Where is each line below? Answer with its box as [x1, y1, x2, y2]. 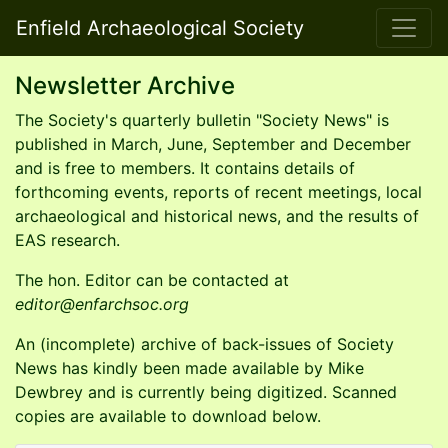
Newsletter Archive [15, 71, 235, 100]
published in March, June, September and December [15, 134, 411, 154]
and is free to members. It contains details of [15, 158, 355, 178]
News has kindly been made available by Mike [15, 358, 364, 378]
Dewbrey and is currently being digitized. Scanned [15, 382, 397, 402]
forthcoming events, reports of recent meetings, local [15, 182, 422, 202]
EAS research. [15, 230, 120, 250]
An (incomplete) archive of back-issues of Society [15, 334, 394, 354]
